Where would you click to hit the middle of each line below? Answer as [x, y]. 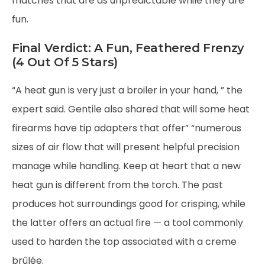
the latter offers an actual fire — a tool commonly [127, 223]
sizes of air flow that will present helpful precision [126, 147]
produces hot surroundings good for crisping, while [129, 204]
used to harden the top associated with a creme [124, 242]
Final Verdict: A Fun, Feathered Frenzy [128, 48]
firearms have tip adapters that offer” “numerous [127, 128]
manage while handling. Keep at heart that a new [126, 166]
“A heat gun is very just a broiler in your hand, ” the [127, 90]
